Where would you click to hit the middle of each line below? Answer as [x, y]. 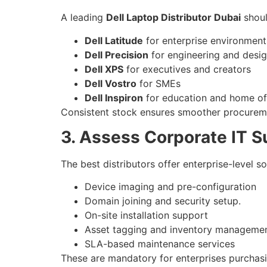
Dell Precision [117, 55]
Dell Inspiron [114, 97]
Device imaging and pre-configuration [170, 187]
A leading [83, 18]
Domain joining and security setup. [163, 201]
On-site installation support [146, 215]
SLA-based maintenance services [160, 244]
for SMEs [159, 83]
